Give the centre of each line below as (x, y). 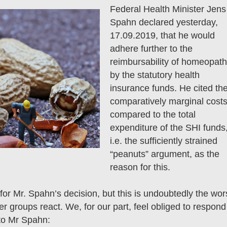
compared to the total (153, 114)
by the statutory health (155, 75)
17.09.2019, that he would (162, 35)
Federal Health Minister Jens (168, 9)
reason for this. (140, 167)
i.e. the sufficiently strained (163, 141)
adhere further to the (151, 48)
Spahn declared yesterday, (164, 22)
